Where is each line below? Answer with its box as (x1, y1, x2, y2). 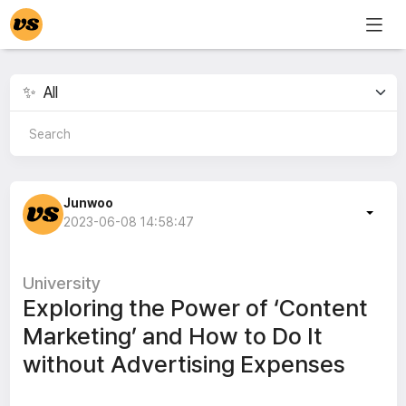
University (22, 273, 101, 294)
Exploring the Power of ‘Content (22, 294, 368, 322)
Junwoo (63, 196, 113, 210)
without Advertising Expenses (22, 350, 345, 378)
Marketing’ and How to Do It (22, 322, 323, 350)
